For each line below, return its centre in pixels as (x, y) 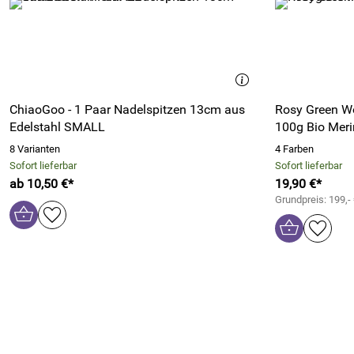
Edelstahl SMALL (57, 127)
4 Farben (294, 149)
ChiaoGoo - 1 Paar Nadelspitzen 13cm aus (127, 109)
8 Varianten (35, 149)
